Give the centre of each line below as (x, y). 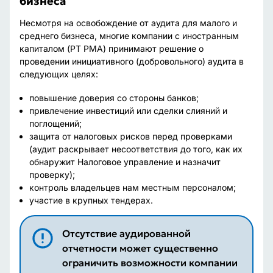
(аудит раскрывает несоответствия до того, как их (136, 149)
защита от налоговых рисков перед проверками (131, 136)
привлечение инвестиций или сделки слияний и (128, 111)
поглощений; (55, 123)
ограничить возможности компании (150, 263)
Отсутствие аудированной (126, 233)
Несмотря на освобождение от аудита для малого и (128, 23)
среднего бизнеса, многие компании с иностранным (129, 36)
